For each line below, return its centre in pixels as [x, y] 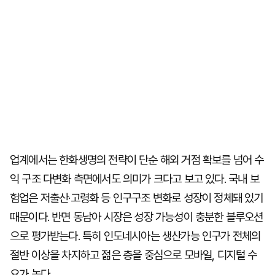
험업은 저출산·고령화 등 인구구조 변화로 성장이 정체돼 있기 [137, 198]
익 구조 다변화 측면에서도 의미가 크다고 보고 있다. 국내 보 [134, 179]
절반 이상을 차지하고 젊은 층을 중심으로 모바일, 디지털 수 [134, 255]
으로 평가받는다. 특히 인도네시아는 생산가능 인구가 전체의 [135, 236]
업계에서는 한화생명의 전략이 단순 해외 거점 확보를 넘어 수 [137, 160]
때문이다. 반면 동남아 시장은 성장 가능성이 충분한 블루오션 [137, 217]
